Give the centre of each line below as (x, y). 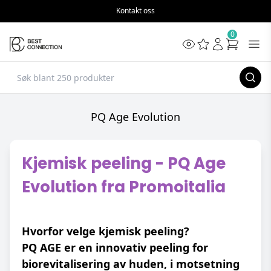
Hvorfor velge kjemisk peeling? (106, 231)
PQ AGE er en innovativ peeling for (115, 247)
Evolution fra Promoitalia (124, 187)
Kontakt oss (135, 11)
